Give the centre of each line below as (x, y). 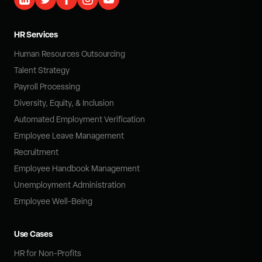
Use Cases (33, 233)
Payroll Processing (47, 86)
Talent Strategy (42, 70)
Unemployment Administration (70, 185)
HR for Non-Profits (48, 253)
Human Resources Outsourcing (70, 54)
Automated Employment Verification (80, 119)
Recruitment (36, 152)
